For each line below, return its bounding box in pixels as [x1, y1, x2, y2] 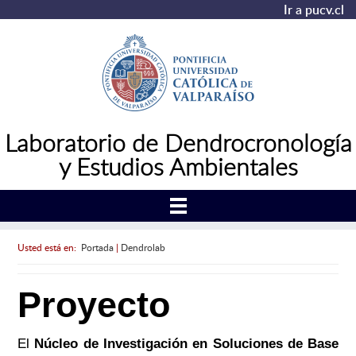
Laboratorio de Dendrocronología [4, 126, 352, 158]
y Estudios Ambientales [58, 150, 298, 182]
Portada [80, 240, 114, 253]
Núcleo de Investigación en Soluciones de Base [34, 336, 339, 352]
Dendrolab [120, 240, 165, 253]
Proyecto [17, 284, 170, 326]
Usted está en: [17, 240, 81, 253]
